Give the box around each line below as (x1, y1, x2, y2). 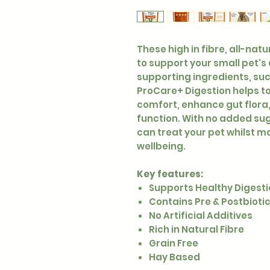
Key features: (137, 167, 203, 180)
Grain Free (149, 236, 198, 250)
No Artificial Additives (149, 209, 253, 222)
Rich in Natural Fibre (149, 222, 244, 236)
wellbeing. (137, 139, 186, 152)
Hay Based (149, 250, 200, 263)
